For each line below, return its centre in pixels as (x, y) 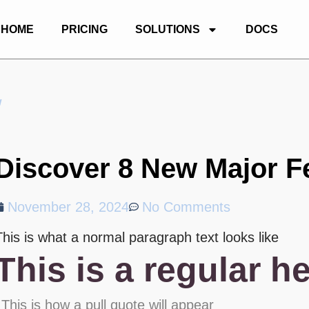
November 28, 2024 (68, 207)
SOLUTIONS (168, 29)
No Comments (186, 207)
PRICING (84, 29)
